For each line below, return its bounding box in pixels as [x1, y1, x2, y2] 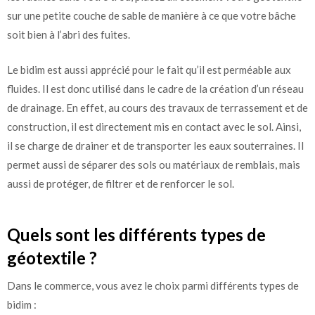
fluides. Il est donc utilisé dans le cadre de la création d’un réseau [7, 82, 304, 95]
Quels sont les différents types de [7, 224, 266, 245]
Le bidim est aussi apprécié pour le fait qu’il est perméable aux [7, 63, 291, 76]
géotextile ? [7, 247, 97, 269]
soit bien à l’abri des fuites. [7, 28, 130, 41]
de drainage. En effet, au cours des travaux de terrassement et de [7, 101, 308, 114]
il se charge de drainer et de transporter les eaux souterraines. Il [7, 139, 304, 152]
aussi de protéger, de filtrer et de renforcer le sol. [7, 176, 234, 190]
